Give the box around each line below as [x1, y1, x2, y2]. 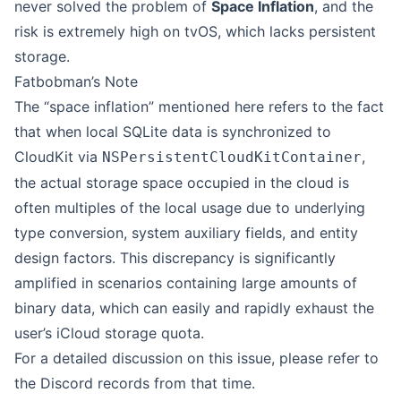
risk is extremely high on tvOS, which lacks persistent [14, 22, 376, 40]
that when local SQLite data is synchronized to [14, 123, 331, 141]
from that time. [149, 374, 255, 392]
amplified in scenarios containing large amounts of [14, 274, 357, 292]
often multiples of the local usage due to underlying [14, 199, 365, 217]
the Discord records [14, 374, 149, 392]
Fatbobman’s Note [14, 73, 138, 90]
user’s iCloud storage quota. [14, 324, 204, 342]
